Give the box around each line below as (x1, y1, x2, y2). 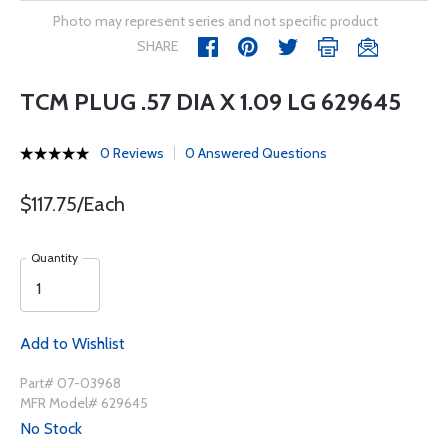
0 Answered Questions (185, 144, 327, 162)
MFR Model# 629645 (20, 394, 148, 412)
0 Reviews (100, 144, 164, 162)
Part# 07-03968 (20, 374, 121, 392)
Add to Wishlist (20, 334, 125, 353)
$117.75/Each (20, 192, 125, 216)
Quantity (31, 250, 78, 265)
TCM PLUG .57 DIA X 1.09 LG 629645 (20, 87, 401, 116)
